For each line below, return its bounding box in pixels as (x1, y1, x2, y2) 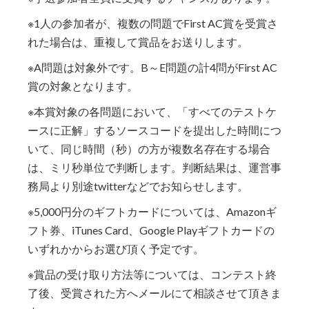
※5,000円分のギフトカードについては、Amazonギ (28, 204, 277, 218)
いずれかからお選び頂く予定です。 (28, 241, 204, 255)
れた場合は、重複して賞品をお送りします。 (28, 34, 248, 48)
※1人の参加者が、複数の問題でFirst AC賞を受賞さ (28, 16, 278, 30)
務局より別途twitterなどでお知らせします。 (28, 179, 248, 192)
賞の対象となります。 (28, 79, 138, 92)
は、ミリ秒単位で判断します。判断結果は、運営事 (28, 160, 281, 174)
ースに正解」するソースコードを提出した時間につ (28, 123, 281, 137)
